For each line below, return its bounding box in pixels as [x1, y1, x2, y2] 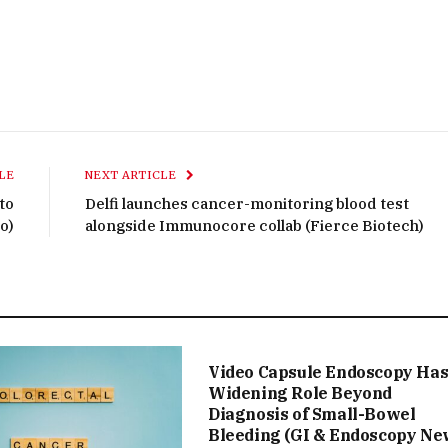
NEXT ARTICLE [85, 167, 180, 182]
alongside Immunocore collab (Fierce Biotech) [85, 215, 424, 235]
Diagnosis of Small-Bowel [208, 403, 416, 424]
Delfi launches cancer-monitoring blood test [85, 193, 409, 213]
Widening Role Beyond [208, 382, 393, 403]
